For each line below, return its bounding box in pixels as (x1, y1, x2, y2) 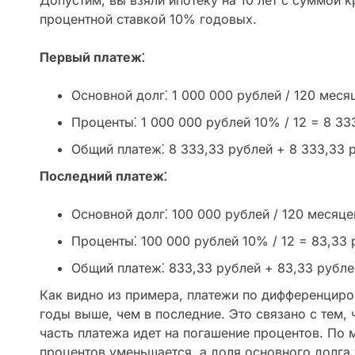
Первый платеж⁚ (40, 49, 144, 66)
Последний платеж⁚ (40, 168, 166, 185)
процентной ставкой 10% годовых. (40, 11, 257, 28)
